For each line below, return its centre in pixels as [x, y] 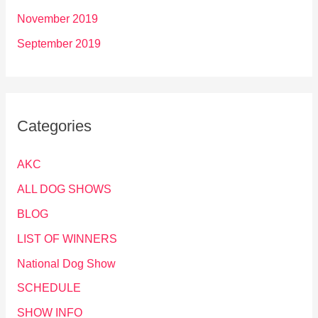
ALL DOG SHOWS [64, 189]
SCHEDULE [49, 288]
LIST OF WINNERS [67, 238]
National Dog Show [66, 263]
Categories [54, 126]
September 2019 [59, 43]
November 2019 [57, 19]
